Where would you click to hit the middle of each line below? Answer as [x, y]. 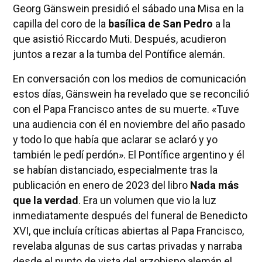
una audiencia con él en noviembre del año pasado [129, 124]
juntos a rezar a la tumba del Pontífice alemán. [119, 54]
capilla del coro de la [60, 23]
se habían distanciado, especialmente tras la [115, 170]
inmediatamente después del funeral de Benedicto [130, 215]
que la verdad [45, 200]
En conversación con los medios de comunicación [129, 78]
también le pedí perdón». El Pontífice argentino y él [128, 154]
